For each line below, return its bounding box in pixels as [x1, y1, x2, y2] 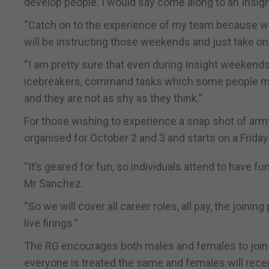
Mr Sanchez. [24, 177, 83, 190]
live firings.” [24, 217, 78, 230]
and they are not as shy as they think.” [24, 92, 202, 105]
